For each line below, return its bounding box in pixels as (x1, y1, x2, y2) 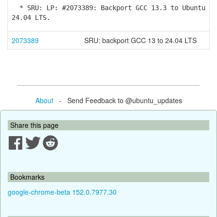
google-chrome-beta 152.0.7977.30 (8, 186, 117, 197)
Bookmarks (10, 171, 45, 182)
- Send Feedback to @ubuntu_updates (53, 95, 182, 105)
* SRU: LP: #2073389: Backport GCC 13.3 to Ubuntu (12, 4, 205, 12)
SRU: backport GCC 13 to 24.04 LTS (84, 35, 197, 45)
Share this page (10, 120, 59, 130)
